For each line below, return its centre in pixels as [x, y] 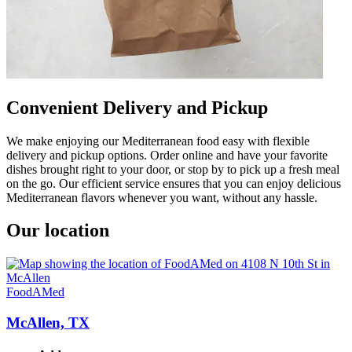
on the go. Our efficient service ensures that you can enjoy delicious [174, 183]
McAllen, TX [48, 323]
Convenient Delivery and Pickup [137, 107]
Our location [58, 231]
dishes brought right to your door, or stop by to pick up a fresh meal [173, 169]
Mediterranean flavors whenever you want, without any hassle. [162, 197]
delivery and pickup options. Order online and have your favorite [167, 155]
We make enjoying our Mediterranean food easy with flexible [158, 141]
